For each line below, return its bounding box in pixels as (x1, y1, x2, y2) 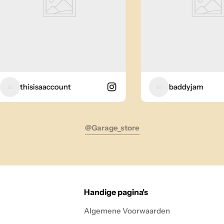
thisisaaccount (4, 81, 56, 91)
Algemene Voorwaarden (84, 206, 170, 215)
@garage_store (84, 122, 139, 132)
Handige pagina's (84, 187, 148, 197)
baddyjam (153, 81, 188, 91)
